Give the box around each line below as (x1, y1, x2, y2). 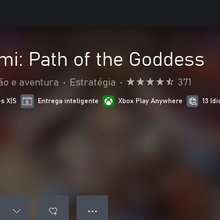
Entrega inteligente (38, 98, 99, 105)
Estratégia (70, 78, 116, 87)
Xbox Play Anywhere (118, 98, 183, 105)
